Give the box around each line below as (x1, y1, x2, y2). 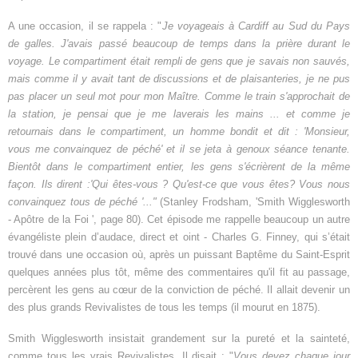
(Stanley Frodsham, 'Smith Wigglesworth (156, 196, 350, 209)
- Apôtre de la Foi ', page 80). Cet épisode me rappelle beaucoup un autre (8, 213, 350, 226)
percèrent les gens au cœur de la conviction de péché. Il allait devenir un (8, 284, 350, 296)
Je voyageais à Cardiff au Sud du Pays (161, 20, 350, 33)
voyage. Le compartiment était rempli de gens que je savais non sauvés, (8, 55, 350, 68)
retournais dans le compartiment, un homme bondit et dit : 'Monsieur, (8, 125, 350, 138)
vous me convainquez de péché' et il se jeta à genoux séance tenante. (8, 143, 350, 156)
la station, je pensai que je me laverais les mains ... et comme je (8, 108, 350, 121)
